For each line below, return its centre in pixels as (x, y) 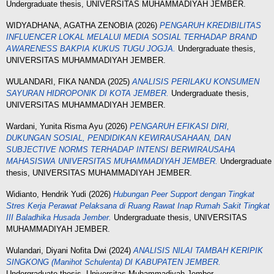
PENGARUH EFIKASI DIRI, (180, 126)
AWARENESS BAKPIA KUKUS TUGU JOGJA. (91, 49)
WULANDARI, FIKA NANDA (56, 82)
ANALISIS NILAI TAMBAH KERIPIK (198, 250)
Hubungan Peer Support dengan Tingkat (184, 194)
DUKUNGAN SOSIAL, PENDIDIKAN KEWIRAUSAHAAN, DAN (118, 138)
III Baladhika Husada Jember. (59, 217)
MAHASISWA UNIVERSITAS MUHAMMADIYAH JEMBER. (112, 161)
